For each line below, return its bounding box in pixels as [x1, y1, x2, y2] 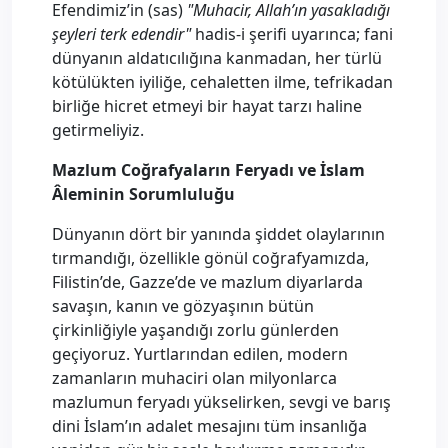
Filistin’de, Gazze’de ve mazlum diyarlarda [52, 271, 363, 293]
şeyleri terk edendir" [52, 23, 191, 45]
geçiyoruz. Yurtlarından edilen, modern [52, 343, 348, 365]
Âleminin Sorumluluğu [52, 183, 235, 205]
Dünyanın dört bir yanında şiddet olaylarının [52, 223, 385, 245]
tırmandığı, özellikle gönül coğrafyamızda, [52, 247, 369, 269]
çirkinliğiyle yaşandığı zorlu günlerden [52, 319, 339, 341]
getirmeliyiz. [52, 119, 144, 141]
